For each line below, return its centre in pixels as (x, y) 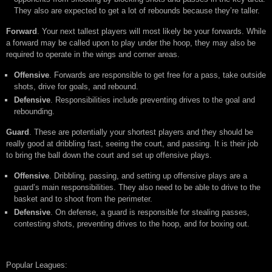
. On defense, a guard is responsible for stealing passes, (150, 212)
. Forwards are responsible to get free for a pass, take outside (158, 75)
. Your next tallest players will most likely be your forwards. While (151, 32)
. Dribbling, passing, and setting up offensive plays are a (148, 176)
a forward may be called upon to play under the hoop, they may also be (131, 43)
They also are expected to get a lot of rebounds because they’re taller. (137, 11)
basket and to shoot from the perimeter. (83, 199)
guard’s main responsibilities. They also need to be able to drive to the (137, 188)
